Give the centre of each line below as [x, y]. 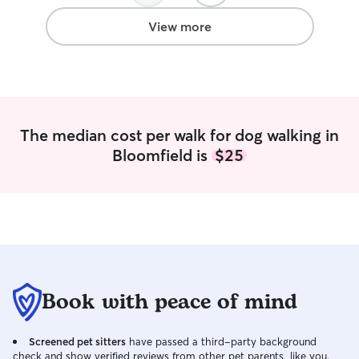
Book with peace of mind [169, 302]
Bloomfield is [162, 155]
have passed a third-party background [221, 341]
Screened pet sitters [77, 341]
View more [179, 26]
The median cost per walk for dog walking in [179, 135]
